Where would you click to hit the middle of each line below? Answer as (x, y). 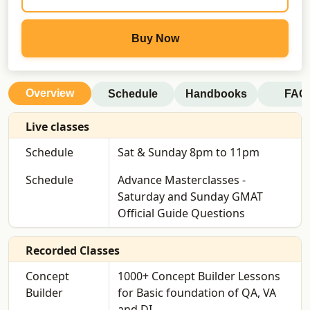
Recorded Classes (73, 251)
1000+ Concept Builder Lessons (199, 276)
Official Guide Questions (181, 213)
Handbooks (216, 94)
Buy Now (155, 38)
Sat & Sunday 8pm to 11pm (188, 153)
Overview (50, 93)
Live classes (57, 127)
